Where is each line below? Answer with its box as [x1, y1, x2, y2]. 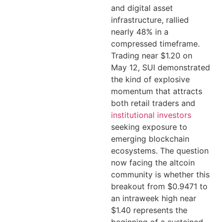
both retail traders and [111, 98, 195, 108]
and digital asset [111, 3, 173, 13]
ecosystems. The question [111, 146, 209, 156]
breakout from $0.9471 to [111, 181, 208, 191]
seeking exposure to [111, 122, 187, 132]
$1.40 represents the [111, 205, 187, 215]
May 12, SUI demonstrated [111, 62, 210, 72]
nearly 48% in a [111, 27, 168, 37]
